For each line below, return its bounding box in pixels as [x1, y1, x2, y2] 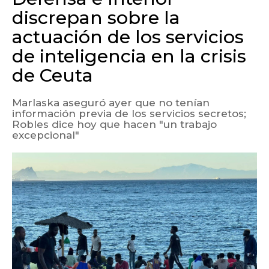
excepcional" [12, 128, 79, 141]
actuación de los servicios [12, 25, 244, 48]
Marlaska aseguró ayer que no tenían [12, 96, 210, 109]
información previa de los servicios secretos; [12, 107, 246, 119]
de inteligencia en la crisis [12, 44, 246, 67]
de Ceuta [12, 64, 93, 86]
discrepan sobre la [12, 6, 180, 29]
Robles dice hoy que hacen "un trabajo [12, 118, 217, 130]
